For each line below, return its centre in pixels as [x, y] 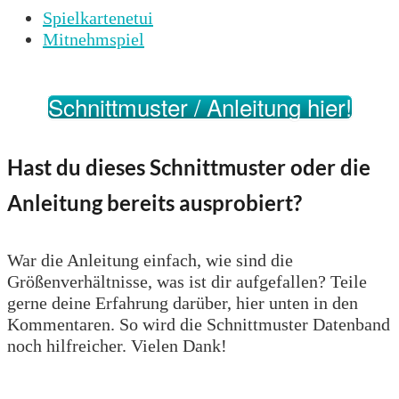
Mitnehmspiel [94, 40]
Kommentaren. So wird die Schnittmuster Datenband [199, 325]
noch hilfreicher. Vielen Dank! [117, 346]
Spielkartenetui [98, 18]
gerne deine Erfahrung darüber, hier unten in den [183, 303]
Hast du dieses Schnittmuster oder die [189, 167]
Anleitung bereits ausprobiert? [155, 203]
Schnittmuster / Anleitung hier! [199, 107]
